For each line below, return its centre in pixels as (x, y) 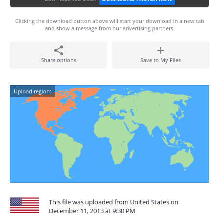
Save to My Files (161, 60)
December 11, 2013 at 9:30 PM (92, 211)
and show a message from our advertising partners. (109, 28)
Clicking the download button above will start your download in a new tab (109, 21)
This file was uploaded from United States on (114, 202)
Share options (58, 60)
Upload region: (33, 91)
